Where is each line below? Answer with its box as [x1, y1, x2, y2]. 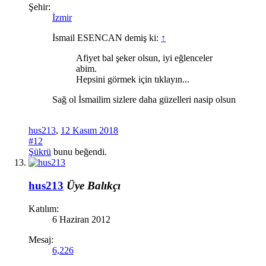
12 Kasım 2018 [61, 125, 118, 136]
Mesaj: [28, 234, 53, 245]
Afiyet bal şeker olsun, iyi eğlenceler [76, 53, 213, 64]
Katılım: [28, 203, 59, 214]
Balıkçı [87, 179, 121, 192]
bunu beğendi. [51, 147, 107, 157]
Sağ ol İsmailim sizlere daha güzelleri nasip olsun [52, 94, 236, 105]
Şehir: [28, 2, 50, 12]
